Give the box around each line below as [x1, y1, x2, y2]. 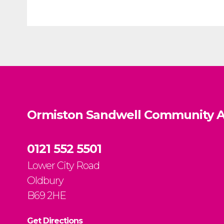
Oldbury [27, 174, 63, 186]
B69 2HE [27, 189, 66, 201]
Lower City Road [27, 159, 99, 171]
